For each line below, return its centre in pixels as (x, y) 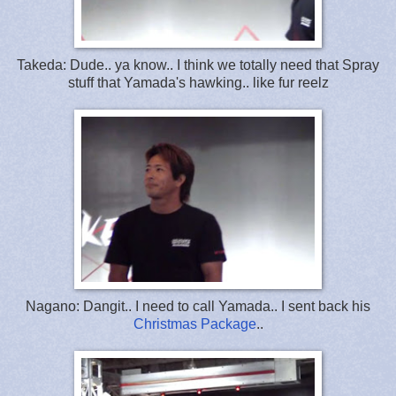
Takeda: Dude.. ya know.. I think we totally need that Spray (198, 65)
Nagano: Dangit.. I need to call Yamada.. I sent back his (198, 306)
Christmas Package (194, 324)
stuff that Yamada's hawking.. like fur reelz (198, 82)
